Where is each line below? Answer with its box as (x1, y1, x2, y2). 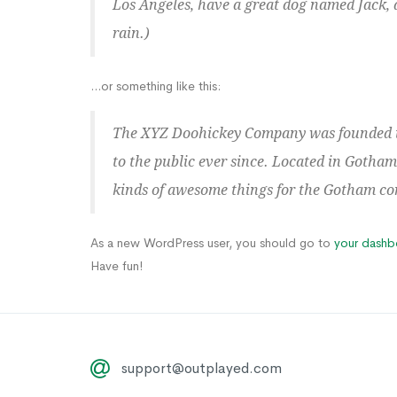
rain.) (113, 25, 150, 43)
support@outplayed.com (121, 359, 282, 378)
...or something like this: (90, 78, 221, 95)
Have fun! (90, 258, 143, 275)
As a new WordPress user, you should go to (90, 235, 334, 252)
